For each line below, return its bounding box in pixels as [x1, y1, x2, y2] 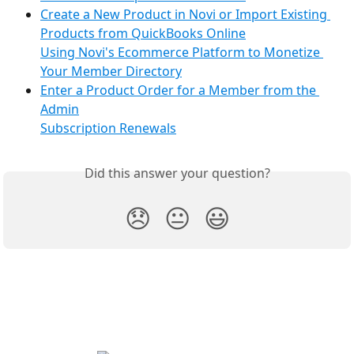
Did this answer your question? [84, 164, 270, 183]
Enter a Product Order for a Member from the [40, 81, 319, 100]
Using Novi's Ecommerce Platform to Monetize [40, 43, 323, 62]
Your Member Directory [40, 62, 182, 81]
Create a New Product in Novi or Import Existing [40, 6, 330, 24]
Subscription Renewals [40, 119, 176, 137]
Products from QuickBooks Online [40, 24, 246, 43]
